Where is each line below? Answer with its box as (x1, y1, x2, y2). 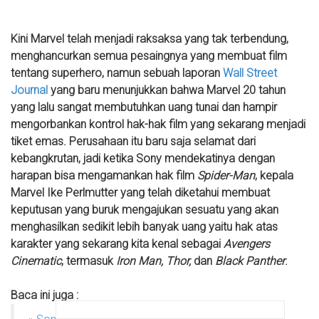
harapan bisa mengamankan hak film (11, 169, 197, 183)
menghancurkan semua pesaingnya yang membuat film (11, 49, 287, 63)
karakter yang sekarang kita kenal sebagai (11, 237, 224, 251)
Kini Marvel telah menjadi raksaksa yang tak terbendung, (11, 32, 288, 46)
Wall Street (223, 66, 277, 80)
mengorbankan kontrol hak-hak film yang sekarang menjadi (11, 117, 305, 132)
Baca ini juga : (11, 288, 78, 303)
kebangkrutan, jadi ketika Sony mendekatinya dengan (11, 152, 275, 166)
